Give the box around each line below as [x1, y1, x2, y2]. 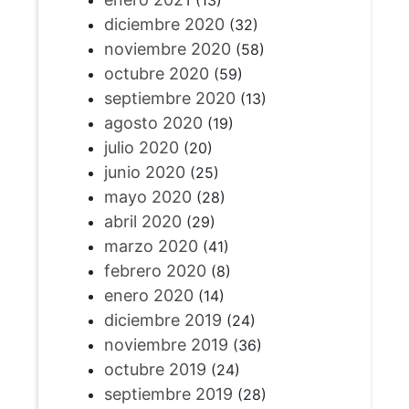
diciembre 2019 [103, 310, 222, 330]
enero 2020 [103, 286, 194, 306]
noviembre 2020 [103, 39, 231, 59]
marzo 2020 [103, 236, 198, 257]
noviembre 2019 [103, 335, 228, 355]
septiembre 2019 [103, 384, 233, 404]
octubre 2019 [103, 360, 206, 380]
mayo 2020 [103, 187, 192, 207]
